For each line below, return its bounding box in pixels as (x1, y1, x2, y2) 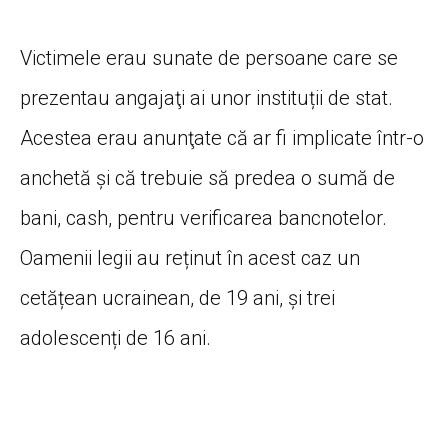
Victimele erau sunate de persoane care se (20, 46, 398, 71)
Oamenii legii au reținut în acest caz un (20, 246, 360, 271)
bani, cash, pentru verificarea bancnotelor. (20, 206, 387, 231)
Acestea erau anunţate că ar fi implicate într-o (20, 126, 424, 151)
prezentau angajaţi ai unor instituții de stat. (20, 86, 393, 111)
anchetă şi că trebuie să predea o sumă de (20, 166, 395, 191)
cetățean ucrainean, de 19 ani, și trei (20, 286, 335, 311)
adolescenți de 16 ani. (20, 326, 211, 351)
